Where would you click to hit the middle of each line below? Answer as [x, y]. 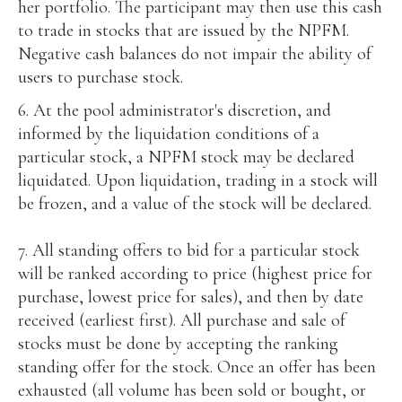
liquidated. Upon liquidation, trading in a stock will [198, 180]
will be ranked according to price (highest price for [196, 274]
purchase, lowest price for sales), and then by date [191, 297]
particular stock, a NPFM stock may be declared [187, 157]
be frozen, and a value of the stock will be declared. [195, 204]
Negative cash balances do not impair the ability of [195, 54]
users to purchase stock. [101, 78]
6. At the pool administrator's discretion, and [175, 110]
